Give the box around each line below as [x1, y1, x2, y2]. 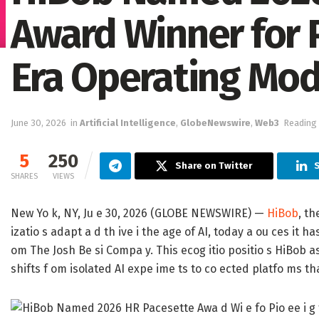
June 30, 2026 [11, 117, 66, 129]
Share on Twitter [175, 160, 253, 172]
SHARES [11, 172, 38, 182]
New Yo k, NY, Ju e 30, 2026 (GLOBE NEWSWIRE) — [11, 206, 267, 221]
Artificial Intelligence [80, 117, 176, 129]
